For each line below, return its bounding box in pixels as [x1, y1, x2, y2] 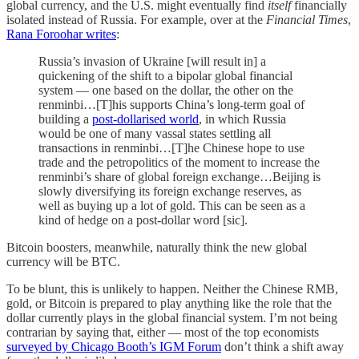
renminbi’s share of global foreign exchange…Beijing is [38, 169, 321, 184]
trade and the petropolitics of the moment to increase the [38, 155, 320, 169]
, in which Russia [199, 111, 286, 126]
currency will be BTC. [6, 254, 120, 268]
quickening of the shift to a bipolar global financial [38, 68, 292, 83]
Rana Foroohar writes [6, 26, 116, 41]
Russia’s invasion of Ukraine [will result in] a [38, 54, 266, 68]
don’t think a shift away [221, 339, 344, 353]
